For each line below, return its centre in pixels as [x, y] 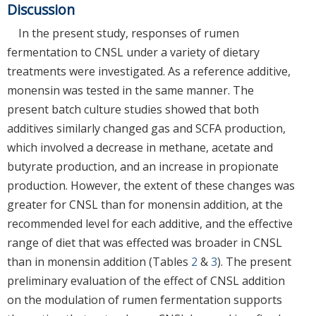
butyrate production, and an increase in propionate [143, 166]
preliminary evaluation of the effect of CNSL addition [146, 280]
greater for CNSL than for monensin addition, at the [145, 204]
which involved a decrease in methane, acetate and [140, 147]
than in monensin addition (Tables [99, 261]
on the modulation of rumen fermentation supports [145, 299]
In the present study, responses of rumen [129, 33]
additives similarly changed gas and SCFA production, [146, 128]
